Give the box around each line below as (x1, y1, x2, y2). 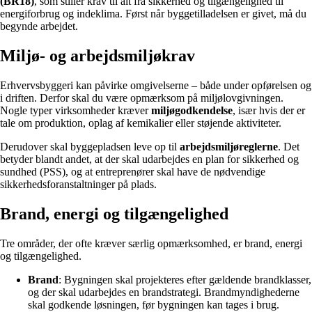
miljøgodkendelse (151, 104, 233, 117)
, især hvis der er (233, 104, 305, 117)
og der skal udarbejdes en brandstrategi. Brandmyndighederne (28, 286, 299, 299)
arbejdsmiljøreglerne (180, 141, 278, 153)
